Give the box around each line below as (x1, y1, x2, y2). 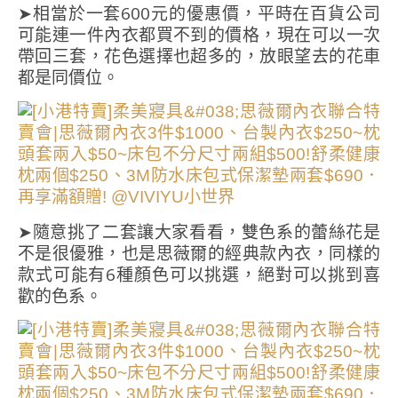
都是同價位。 (18, 66, 119, 90)
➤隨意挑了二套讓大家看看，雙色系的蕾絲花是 (18, 220, 380, 244)
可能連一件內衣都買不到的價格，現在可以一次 (18, 23, 380, 47)
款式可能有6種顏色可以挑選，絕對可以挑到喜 (18, 263, 380, 287)
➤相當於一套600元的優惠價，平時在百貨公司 (18, 2, 380, 26)
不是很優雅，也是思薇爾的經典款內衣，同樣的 (18, 242, 380, 266)
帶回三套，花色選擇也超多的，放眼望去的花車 (18, 44, 380, 68)
